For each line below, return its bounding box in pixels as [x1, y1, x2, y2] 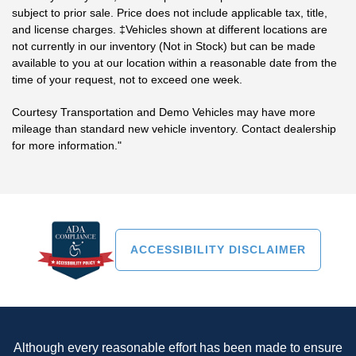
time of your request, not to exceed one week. [12, 72, 242, 86]
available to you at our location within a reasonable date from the [12, 56, 337, 69]
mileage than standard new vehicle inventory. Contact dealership [12, 122, 336, 135]
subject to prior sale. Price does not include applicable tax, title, [12, 6, 327, 19]
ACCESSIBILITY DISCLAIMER [130, 243, 306, 257]
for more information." [12, 138, 122, 152]
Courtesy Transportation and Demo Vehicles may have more [12, 105, 315, 118]
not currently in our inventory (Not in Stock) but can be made [12, 39, 315, 52]
